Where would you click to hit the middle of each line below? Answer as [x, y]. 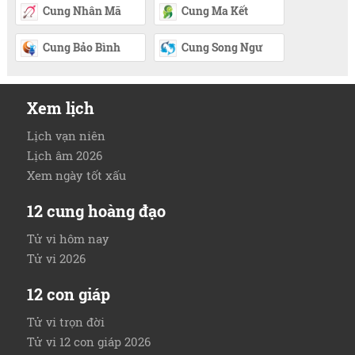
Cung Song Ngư [221, 48]
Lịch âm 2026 [65, 156]
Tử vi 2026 [57, 259]
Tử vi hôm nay [69, 239]
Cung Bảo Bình [81, 48]
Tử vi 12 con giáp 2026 [89, 342]
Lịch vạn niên [67, 136]
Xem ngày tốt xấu [77, 176]
